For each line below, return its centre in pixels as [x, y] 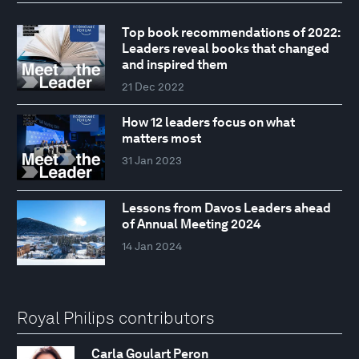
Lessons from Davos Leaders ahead [226, 208]
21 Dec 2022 [153, 87]
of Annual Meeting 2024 [191, 224]
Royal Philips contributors [116, 317]
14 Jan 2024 [151, 246]
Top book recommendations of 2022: [231, 33]
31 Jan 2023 [151, 161]
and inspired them [174, 65]
